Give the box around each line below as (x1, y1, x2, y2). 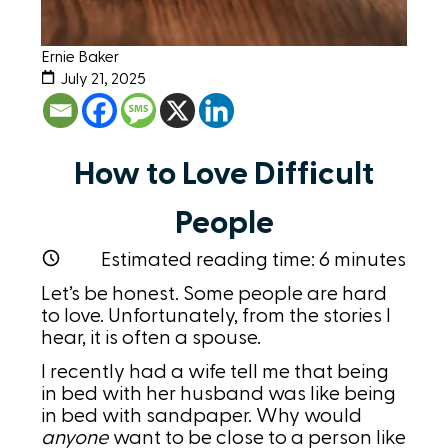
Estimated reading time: (101, 250, 320, 271)
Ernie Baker (41, 49, 120, 66)
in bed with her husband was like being (41, 384, 397, 405)
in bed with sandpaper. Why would (41, 406, 363, 427)
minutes (330, 250, 407, 271)
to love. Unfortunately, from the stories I (41, 306, 392, 327)
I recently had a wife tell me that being (41, 362, 390, 383)
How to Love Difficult (74, 158, 374, 191)
